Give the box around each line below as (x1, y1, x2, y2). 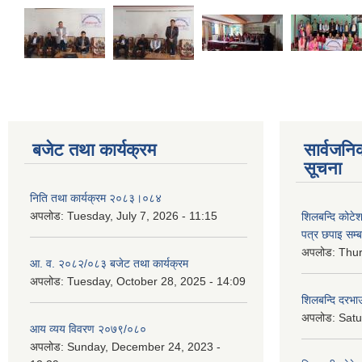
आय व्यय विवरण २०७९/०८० (30, 322, 146, 335)
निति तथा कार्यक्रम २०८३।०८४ (30, 192, 162, 204)
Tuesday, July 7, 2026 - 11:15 (67, 209, 217, 222)
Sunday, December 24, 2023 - (67, 340, 221, 353)
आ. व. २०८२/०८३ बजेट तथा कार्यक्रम (30, 257, 188, 270)
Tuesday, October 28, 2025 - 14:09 (67, 275, 246, 288)
